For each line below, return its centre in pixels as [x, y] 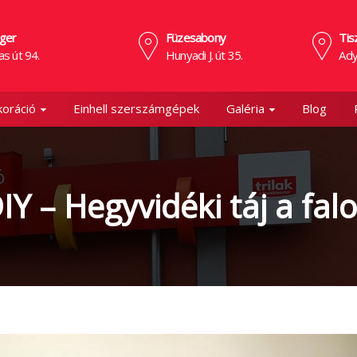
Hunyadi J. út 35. [204, 55]
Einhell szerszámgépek [136, 108]
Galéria [245, 108]
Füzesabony [195, 37]
